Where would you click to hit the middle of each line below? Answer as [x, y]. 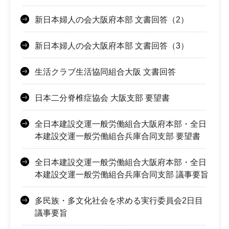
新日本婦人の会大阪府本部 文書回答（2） [112, 19]
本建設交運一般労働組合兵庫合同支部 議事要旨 [122, 174]
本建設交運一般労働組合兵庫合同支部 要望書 [118, 136]
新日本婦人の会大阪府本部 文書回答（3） [112, 45]
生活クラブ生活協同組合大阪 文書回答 [105, 72]
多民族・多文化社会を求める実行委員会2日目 [119, 200]
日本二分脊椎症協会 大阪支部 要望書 [102, 98]
